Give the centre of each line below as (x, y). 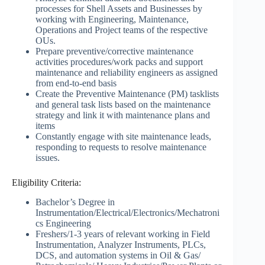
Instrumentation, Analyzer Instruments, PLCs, (121, 244)
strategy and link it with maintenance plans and (123, 115)
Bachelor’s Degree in (75, 202)
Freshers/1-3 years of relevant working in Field (123, 234)
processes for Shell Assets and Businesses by (119, 8)
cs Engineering (63, 223)
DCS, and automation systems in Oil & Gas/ (118, 255)
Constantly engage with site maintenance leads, (123, 136)
